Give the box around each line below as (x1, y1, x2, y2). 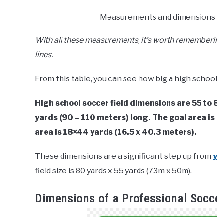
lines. (35, 50, 53, 60)
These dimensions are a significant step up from (35, 152, 213, 161)
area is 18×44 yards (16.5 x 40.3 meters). (35, 127, 197, 137)
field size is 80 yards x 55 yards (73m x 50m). (35, 166, 192, 176)
